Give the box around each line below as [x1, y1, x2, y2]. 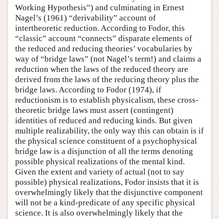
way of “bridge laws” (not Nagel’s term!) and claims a [15, 54, 201, 64]
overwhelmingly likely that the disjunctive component [15, 188, 203, 197]
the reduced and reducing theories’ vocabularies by [15, 44, 193, 54]
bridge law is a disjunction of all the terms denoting [15, 147, 193, 156]
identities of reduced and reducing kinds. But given [15, 116, 193, 126]
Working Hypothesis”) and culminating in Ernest [15, 3, 184, 13]
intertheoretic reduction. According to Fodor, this [15, 23, 185, 33]
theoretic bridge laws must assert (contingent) [15, 106, 174, 115]
